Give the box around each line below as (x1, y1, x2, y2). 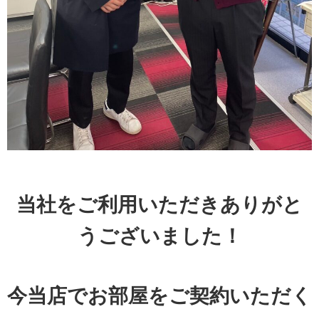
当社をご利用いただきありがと (16, 194, 303, 216)
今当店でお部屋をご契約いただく (7, 285, 312, 308)
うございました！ (77, 225, 242, 248)
